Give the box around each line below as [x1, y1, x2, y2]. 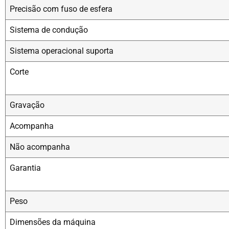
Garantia [10, 163, 41, 173]
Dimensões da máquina [10, 217, 96, 227]
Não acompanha [10, 142, 70, 152]
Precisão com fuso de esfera [10, 4, 112, 14]
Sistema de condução [10, 25, 88, 35]
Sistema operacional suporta [10, 46, 113, 56]
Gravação [10, 100, 44, 110]
